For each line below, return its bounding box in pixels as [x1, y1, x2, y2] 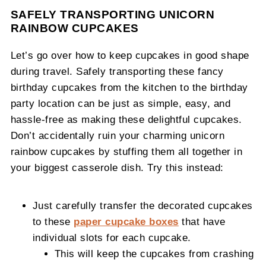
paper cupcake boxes [74, 216, 179, 227]
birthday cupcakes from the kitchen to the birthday [10, 82, 248, 93]
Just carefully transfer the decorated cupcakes [32, 200, 253, 211]
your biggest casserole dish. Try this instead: [10, 162, 224, 173]
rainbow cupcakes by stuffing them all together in [10, 146, 243, 157]
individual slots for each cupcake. [32, 232, 191, 243]
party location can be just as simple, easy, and [10, 98, 231, 109]
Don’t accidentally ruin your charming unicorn [10, 130, 225, 141]
